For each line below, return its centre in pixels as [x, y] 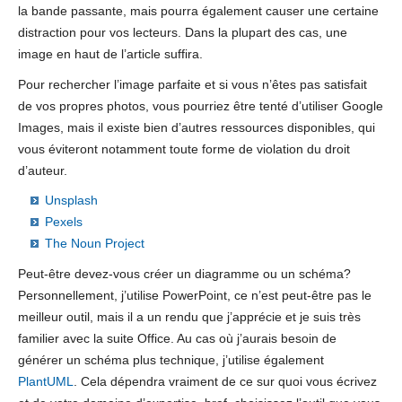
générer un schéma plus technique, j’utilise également [171, 360]
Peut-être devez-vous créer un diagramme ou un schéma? [184, 274]
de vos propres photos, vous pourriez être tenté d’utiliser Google [201, 105]
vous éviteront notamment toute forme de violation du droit [184, 149]
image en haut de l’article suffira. [110, 53]
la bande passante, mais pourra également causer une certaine [198, 10]
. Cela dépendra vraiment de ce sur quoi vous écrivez [225, 382]
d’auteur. [43, 170]
